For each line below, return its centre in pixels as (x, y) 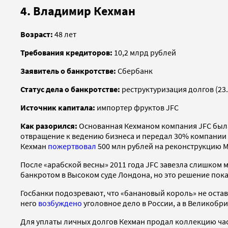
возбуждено (60, 203)
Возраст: (37, 34)
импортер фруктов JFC (137, 108)
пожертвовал (72, 146)
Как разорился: (49, 126)
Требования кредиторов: (66, 53)
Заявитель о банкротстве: (69, 71)
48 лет (65, 34)
